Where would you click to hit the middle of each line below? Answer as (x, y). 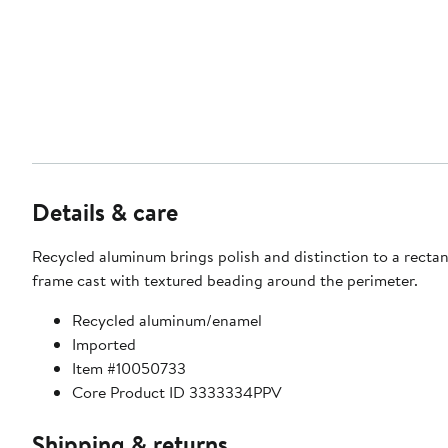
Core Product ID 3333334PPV (177, 392)
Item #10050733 (129, 368)
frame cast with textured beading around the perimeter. (225, 280)
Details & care (105, 212)
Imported (104, 344)
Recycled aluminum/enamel (167, 320)
